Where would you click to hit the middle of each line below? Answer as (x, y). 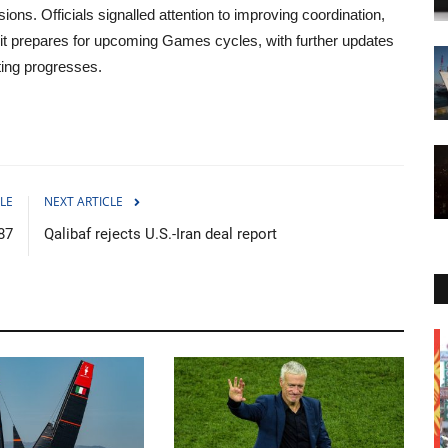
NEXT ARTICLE (83, 201)
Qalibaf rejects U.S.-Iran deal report (160, 233)
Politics (108, 347)
